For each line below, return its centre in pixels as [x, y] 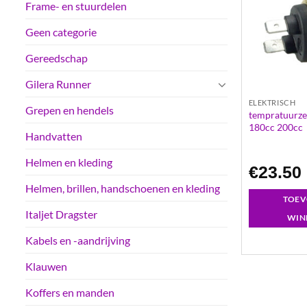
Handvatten [54, 136]
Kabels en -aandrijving [78, 241]
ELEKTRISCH [272, 103]
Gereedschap [57, 58]
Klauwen [46, 267]
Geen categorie [61, 32]
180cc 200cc [275, 127]
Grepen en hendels [70, 110]
